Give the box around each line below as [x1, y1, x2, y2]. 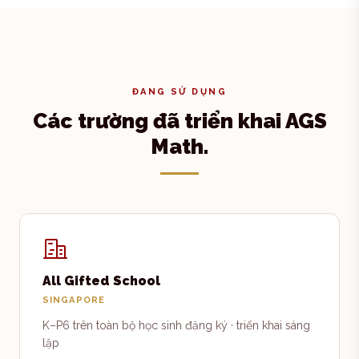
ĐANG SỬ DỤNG [131, 87, 228, 97]
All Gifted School [42, 273, 160, 288]
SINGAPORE [42, 295, 105, 305]
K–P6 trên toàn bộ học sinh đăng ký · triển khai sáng [42, 319, 310, 332]
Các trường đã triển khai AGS [32, 109, 327, 133]
